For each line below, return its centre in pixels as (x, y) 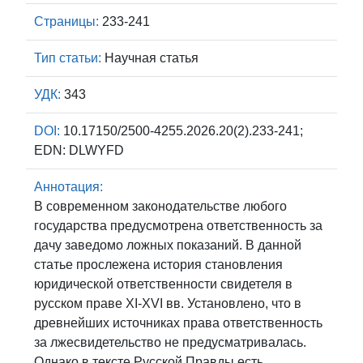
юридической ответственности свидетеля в (163, 284)
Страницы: (66, 21)
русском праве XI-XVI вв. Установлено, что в (168, 303)
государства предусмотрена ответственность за (178, 226)
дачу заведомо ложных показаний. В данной (168, 245)
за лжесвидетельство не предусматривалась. (170, 342)
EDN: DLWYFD (79, 150)
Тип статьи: (68, 58)
